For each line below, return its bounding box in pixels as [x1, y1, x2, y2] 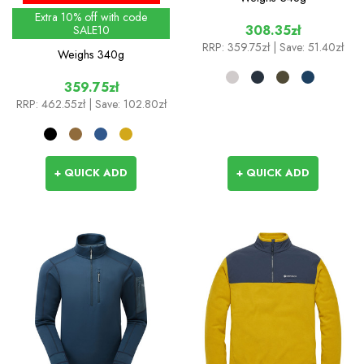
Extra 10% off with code [35, 8, 147, 25]
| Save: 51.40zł [273, 38, 344, 55]
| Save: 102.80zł [88, 95, 167, 112]
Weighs [57, 45, 94, 63]
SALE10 [72, 21, 110, 38]
